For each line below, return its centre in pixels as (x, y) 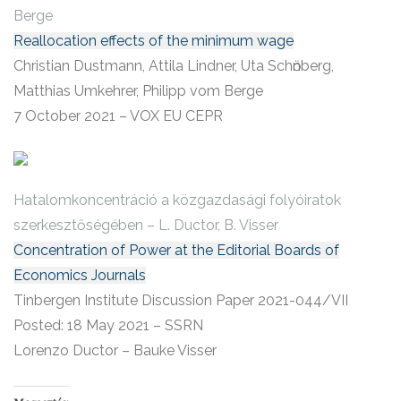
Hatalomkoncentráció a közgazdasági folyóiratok (177, 200)
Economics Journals (80, 276)
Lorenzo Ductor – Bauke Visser (115, 351)
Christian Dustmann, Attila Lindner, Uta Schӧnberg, (174, 66)
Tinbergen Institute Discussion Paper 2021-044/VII (181, 301)
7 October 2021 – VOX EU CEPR (118, 116)
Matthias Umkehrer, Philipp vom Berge (138, 91)
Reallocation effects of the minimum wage (154, 41)
